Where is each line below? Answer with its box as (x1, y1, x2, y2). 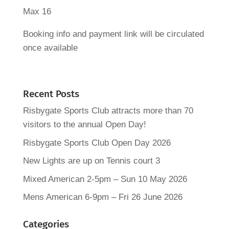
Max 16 (22, 7, 51, 16)
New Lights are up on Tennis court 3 (22, 156, 160, 166)
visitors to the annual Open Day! (22, 120, 146, 129)
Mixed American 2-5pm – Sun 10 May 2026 (22, 174, 187, 184)
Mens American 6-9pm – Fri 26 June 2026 (22, 192, 182, 202)
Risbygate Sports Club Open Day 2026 (22, 138, 171, 148)
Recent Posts (22, 88, 79, 100)
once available (22, 43, 78, 53)
